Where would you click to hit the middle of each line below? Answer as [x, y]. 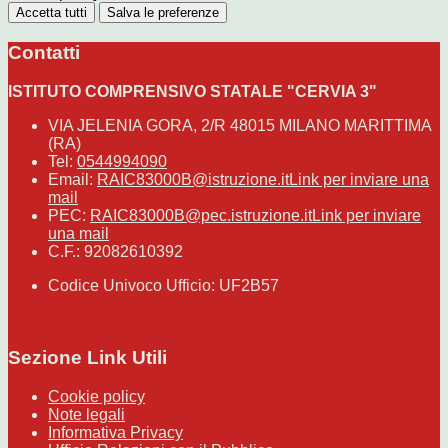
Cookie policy [96, 396]
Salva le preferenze [163, 13]
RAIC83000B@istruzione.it [193, 179]
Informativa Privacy [115, 432]
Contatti [44, 52]
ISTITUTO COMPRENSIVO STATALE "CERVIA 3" [192, 91]
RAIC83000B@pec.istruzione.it [201, 215]
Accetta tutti [51, 13]
